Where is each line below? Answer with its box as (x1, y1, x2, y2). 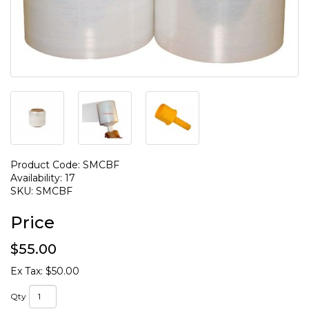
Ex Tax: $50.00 (10, 264, 79, 277)
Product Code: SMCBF (10, 158, 119, 171)
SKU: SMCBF (10, 184, 72, 197)
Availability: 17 (10, 171, 75, 184)
